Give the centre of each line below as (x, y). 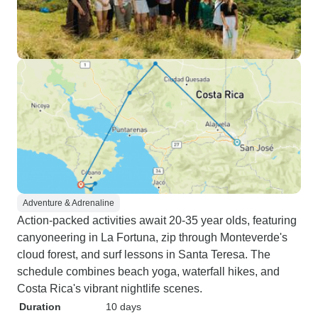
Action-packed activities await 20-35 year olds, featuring (157, 220)
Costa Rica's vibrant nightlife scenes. (110, 289)
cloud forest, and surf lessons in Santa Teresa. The (144, 254)
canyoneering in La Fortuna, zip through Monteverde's (152, 237)
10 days (124, 307)
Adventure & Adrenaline (68, 203)
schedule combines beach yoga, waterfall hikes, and (148, 272)
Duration (40, 307)
